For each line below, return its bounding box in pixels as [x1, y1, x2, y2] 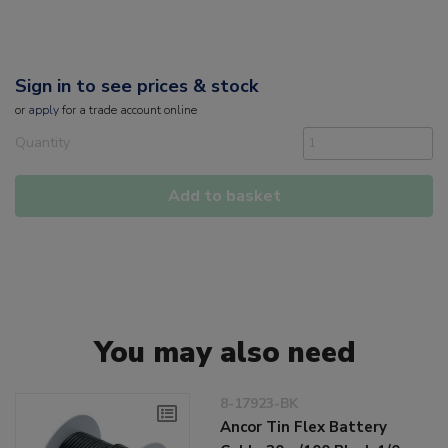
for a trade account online [59, 102, 197, 119]
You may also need [93, 333, 355, 373]
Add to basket [167, 185, 281, 208]
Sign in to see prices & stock [15, 74, 258, 99]
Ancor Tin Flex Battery [220, 417, 388, 438]
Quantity [15, 133, 70, 153]
